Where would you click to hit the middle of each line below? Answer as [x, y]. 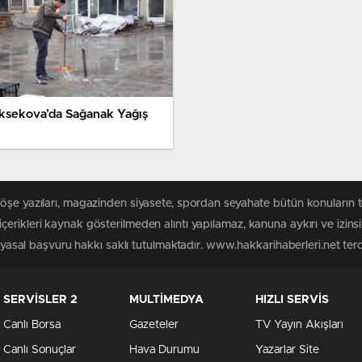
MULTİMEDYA [166, 300]
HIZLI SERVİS [292, 300]
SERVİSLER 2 [40, 300]
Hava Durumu [164, 350]
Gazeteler [154, 325]
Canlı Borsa [32, 325]
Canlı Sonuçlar [40, 350]
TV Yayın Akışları [299, 325]
